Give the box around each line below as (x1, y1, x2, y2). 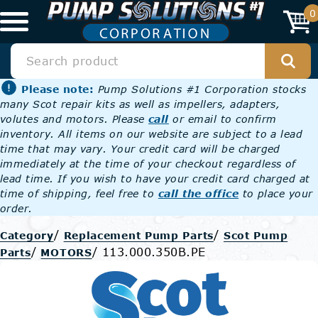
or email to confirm (168, 113, 277, 125)
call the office (158, 187, 239, 199)
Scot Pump (223, 229, 288, 241)
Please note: (21, 83, 94, 95)
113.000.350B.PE (102, 245, 206, 258)
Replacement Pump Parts (63, 229, 214, 241)
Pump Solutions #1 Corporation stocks (97, 83, 307, 95)
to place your (238, 187, 313, 199)
